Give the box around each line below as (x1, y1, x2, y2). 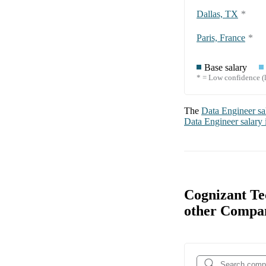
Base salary (204, 62, 247, 73)
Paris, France (197, 33, 245, 43)
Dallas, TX (197, 9, 238, 20)
